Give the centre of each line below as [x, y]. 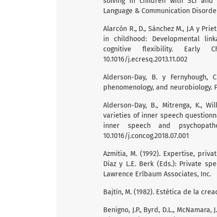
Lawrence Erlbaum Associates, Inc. [157, 174]
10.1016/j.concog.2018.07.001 [146, 136]
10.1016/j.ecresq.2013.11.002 [145, 59]
